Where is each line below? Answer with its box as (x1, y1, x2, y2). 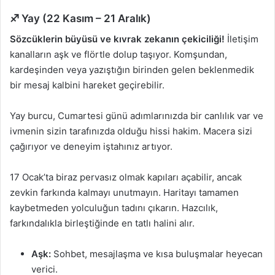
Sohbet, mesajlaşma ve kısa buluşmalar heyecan (51, 247, 263, 260)
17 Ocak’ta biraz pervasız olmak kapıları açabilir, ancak (10, 171, 242, 183)
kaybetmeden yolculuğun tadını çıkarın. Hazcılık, (10, 201, 218, 214)
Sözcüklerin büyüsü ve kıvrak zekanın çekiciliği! (10, 33, 225, 45)
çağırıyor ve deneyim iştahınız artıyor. (10, 140, 172, 152)
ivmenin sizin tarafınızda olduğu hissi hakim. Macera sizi (10, 125, 252, 137)
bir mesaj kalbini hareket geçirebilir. (10, 79, 165, 91)
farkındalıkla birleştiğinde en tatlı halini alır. (10, 217, 195, 229)
